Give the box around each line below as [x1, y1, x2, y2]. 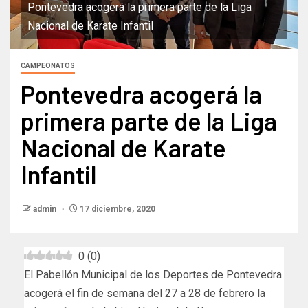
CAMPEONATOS [21, 62, 75, 70]
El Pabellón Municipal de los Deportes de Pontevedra [24, 268, 282, 282]
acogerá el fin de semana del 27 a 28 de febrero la [24, 287, 265, 300]
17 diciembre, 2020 [78, 204, 155, 214]
